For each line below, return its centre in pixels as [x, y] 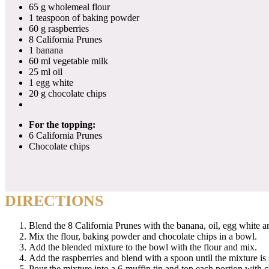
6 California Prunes [65, 135]
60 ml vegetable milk [68, 61]
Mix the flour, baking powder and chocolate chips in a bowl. [143, 236]
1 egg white [51, 82]
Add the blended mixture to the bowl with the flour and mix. [143, 247]
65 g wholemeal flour [69, 7]
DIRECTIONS [54, 201]
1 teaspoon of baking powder [84, 17]
